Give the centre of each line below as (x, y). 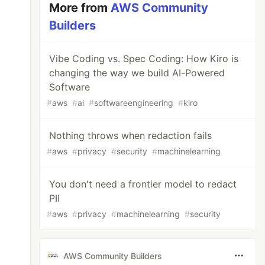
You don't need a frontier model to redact (143, 184)
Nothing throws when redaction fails (131, 135)
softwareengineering (134, 103)
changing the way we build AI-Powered (137, 73)
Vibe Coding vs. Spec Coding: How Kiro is (144, 59)
